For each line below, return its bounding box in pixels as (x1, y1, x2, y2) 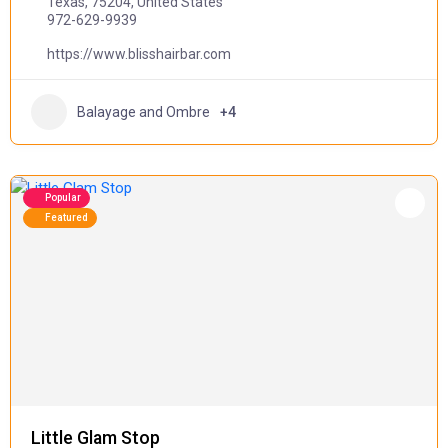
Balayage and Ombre (77, 103, 210, 120)
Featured (45, 212, 88, 223)
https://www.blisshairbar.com (47, 46, 231, 62)
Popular (45, 192, 81, 203)
